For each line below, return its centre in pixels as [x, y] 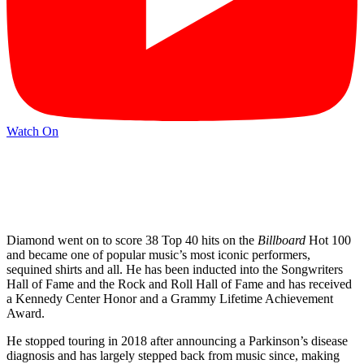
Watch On [32, 131]
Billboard [282, 240]
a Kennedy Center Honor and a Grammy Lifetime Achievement [170, 299]
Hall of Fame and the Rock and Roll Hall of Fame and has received [179, 284]
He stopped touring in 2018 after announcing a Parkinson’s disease [177, 341]
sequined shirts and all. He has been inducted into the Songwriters [175, 270]
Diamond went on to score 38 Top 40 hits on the [132, 240]
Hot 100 [328, 240]
